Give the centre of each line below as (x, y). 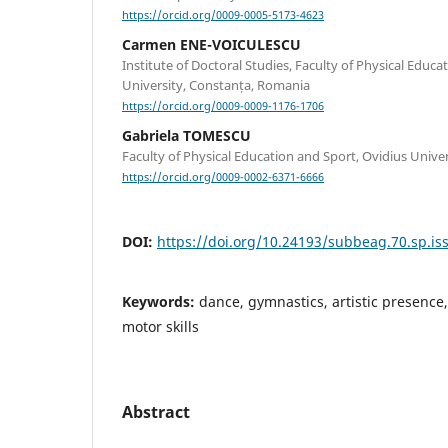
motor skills (160, 327)
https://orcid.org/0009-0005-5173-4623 (223, 15)
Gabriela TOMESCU (186, 136)
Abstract (156, 412)
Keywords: (160, 302)
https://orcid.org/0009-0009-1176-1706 (223, 106)
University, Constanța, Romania (216, 85)
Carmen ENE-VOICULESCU (211, 45)
